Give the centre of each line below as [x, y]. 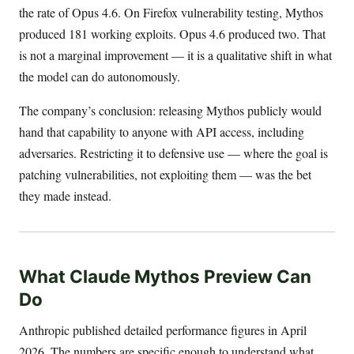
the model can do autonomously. [100, 77]
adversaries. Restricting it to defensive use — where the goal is [173, 153]
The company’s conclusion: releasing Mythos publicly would [170, 111]
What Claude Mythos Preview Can [165, 276]
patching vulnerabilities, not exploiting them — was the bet [165, 175]
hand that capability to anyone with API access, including [162, 132]
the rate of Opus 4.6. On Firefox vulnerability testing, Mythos [171, 13]
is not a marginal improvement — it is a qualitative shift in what [175, 55]
